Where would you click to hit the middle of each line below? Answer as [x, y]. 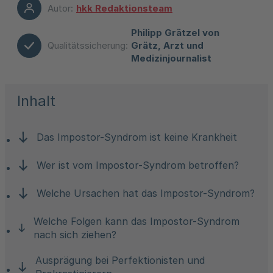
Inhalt [36, 101]
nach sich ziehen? [75, 235]
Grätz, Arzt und [167, 45]
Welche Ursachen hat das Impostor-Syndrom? [146, 193]
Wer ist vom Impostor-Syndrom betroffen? [138, 165]
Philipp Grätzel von [175, 33]
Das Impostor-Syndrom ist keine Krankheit [137, 137]
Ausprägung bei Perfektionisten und [120, 260]
